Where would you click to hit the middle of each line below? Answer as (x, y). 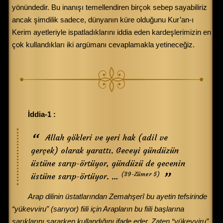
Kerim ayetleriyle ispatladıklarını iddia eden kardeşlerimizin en (111, 32)
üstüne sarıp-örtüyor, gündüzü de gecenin (108, 163)
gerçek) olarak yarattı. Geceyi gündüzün (105, 150)
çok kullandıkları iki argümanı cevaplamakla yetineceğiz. (103, 45)
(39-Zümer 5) (140, 174)
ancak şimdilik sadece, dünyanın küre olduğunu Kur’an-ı (103, 20)
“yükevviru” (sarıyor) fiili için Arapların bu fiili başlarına (98, 209)
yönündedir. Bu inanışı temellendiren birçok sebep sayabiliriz (110, 7)
